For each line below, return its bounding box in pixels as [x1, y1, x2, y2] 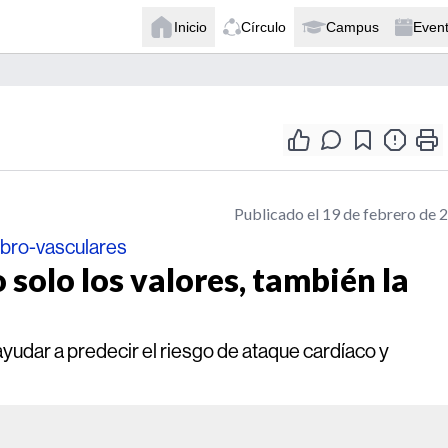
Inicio [174, 18, 207, 35]
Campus [326, 18, 379, 35]
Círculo [241, 18, 286, 35]
